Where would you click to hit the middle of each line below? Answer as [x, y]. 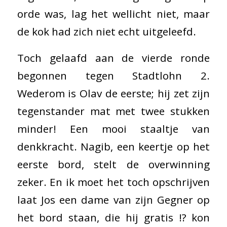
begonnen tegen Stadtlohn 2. [113, 76]
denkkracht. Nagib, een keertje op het [113, 147]
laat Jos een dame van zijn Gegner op [113, 200]
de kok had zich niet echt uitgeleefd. [106, 31]
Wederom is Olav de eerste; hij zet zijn [113, 93]
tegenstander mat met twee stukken [113, 111]
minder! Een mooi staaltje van [113, 129]
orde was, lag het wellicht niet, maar [113, 13]
